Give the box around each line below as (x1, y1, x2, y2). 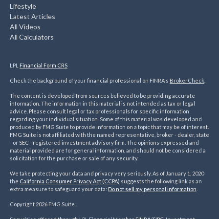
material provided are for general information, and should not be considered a (10, 147, 206, 154)
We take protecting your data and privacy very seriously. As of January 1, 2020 (10, 170, 204, 177)
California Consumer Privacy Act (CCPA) (20, 178, 120, 185)
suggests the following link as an (120, 178, 202, 185)
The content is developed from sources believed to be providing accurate (10, 92, 195, 99)
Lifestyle (10, 2, 36, 11)
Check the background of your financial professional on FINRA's (10, 77, 170, 84)
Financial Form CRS (20, 62, 67, 69)
